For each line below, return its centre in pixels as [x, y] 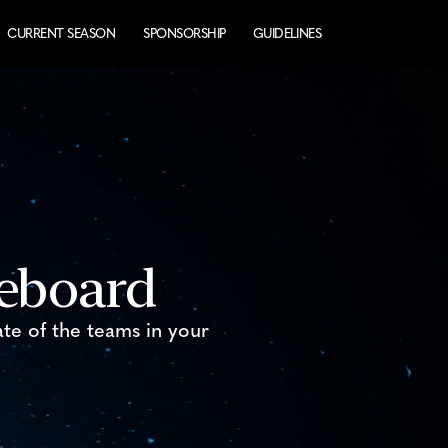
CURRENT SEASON [61, 33]
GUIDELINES [287, 33]
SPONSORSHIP [184, 33]
